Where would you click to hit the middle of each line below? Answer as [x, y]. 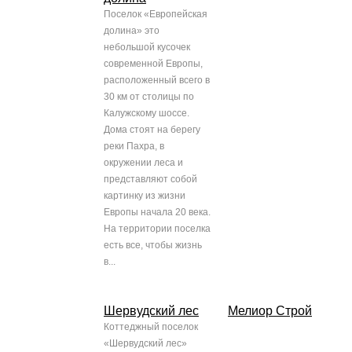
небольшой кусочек [147, 48]
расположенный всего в [157, 81]
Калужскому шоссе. [147, 114]
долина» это [132, 31]
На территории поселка [157, 229]
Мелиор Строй [270, 311]
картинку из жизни [145, 196]
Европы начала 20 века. [157, 213]
